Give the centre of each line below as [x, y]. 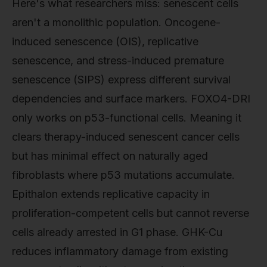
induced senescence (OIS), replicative [105, 41]
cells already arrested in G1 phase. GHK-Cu [117, 232]
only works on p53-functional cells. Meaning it [127, 117]
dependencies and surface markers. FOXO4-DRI [131, 98]
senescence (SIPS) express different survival [121, 79]
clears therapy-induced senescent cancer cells [126, 136]
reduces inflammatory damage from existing [120, 251]
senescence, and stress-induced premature [118, 60]
